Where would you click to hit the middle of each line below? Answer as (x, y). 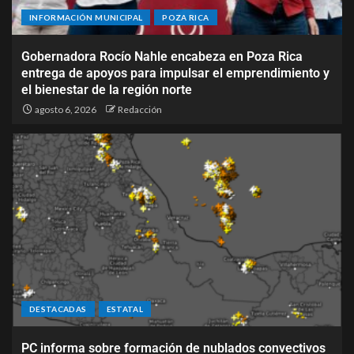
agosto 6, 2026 (65, 109)
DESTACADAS (58, 309)
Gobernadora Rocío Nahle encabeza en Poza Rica (162, 56)
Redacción (140, 109)
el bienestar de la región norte (107, 89)
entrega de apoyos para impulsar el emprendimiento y (175, 73)
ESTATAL (124, 309)
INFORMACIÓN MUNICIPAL (86, 17)
